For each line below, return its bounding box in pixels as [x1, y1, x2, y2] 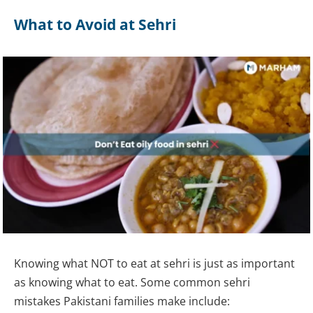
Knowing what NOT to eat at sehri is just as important [14, 256, 295, 272]
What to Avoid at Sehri [14, 15, 176, 35]
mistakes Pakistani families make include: [14, 293, 230, 310]
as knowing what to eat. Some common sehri [14, 275, 250, 291]
